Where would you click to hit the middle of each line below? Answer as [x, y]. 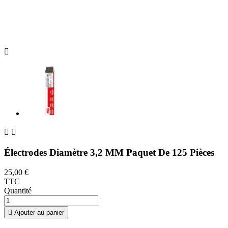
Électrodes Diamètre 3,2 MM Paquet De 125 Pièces [109, 153]
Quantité [18, 190]
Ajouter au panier [39, 212]
